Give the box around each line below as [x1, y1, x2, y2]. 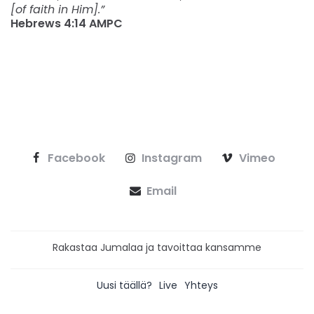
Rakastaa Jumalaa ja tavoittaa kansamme [53, 240, 261, 255]
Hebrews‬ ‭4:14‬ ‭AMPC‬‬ [11, 15, 123, 32]
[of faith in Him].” [11, 1, 104, 18]
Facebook [47, 150, 105, 167]
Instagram [142, 150, 203, 167]
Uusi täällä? [96, 278, 152, 293]
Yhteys [184, 278, 218, 293]
